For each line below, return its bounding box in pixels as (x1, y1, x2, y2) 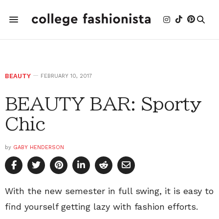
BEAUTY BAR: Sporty (5, 95, 201, 112)
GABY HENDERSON (13, 144, 64, 151)
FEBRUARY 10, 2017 (41, 73, 92, 79)
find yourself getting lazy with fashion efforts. (5, 201, 201, 212)
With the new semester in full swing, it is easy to (5, 186, 214, 196)
